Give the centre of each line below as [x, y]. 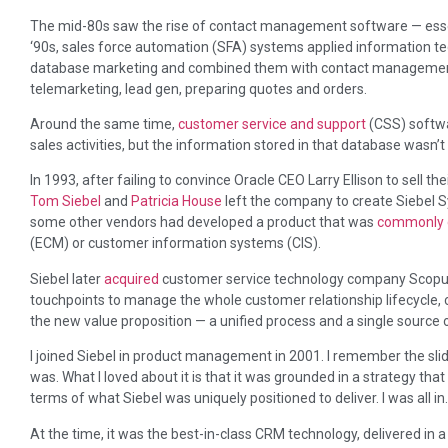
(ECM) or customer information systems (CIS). [175, 243]
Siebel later [67, 278]
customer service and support [272, 123]
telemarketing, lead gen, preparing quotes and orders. [198, 88]
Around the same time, [104, 123]
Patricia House [176, 201]
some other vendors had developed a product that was [203, 222]
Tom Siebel [65, 201]
